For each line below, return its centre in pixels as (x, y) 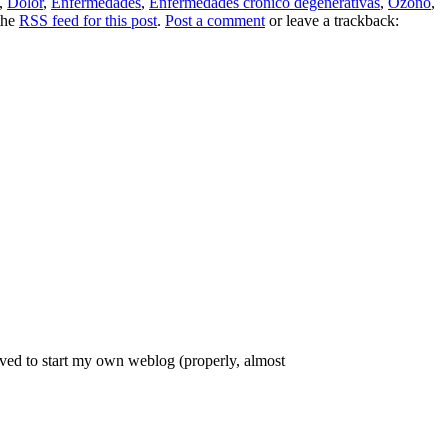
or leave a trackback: (332, 21)
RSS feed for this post (88, 21)
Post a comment (215, 21)
